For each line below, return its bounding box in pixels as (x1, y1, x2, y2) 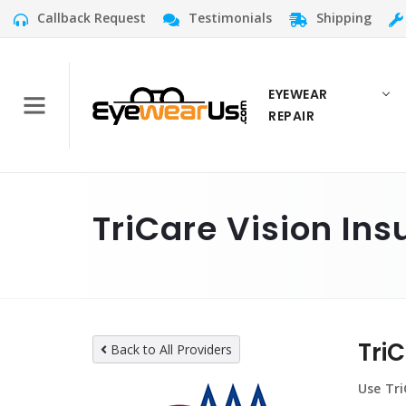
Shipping (316, 9, 372, 27)
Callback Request (37, 9, 146, 27)
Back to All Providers (111, 341, 232, 358)
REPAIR (268, 107, 315, 125)
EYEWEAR (268, 85, 328, 103)
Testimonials (188, 9, 272, 27)
